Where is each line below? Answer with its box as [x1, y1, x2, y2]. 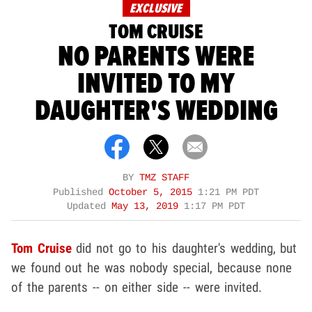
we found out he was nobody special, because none [11, 260, 292, 276]
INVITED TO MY [77, 65, 235, 103]
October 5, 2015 [109, 187, 198, 198]
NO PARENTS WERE [58, 38, 254, 76]
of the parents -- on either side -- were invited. [11, 279, 263, 296]
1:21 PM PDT [198, 187, 259, 198]
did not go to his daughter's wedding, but [71, 240, 297, 257]
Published [53, 187, 109, 198]
